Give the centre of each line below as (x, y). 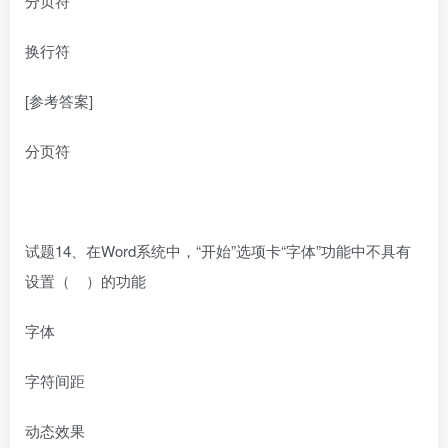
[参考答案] (59, 101)
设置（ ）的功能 (85, 281)
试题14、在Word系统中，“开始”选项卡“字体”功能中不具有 (218, 251)
